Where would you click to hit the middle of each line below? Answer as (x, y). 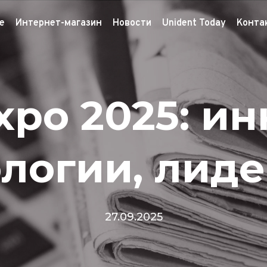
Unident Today (194, 24)
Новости (132, 24)
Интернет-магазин (59, 24)
